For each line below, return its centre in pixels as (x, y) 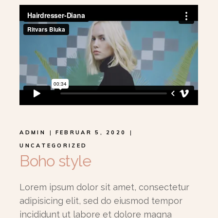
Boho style (55, 161)
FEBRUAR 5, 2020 (91, 132)
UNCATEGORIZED (54, 145)
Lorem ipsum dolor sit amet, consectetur (105, 187)
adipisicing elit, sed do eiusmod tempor (101, 200)
